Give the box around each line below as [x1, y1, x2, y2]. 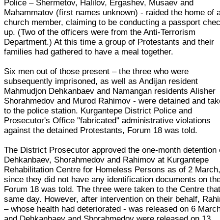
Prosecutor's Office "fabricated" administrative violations [4, 115, 211, 125]
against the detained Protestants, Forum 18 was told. [4, 125, 198, 135]
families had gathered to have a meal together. [4, 47, 174, 56]
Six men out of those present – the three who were [4, 66, 189, 76]
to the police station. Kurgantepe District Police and [4, 106, 192, 115]
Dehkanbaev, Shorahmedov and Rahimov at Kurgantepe [4, 155, 209, 165]
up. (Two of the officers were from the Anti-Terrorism [4, 27, 196, 37]
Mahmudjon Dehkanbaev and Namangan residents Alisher [4, 86, 216, 96]
